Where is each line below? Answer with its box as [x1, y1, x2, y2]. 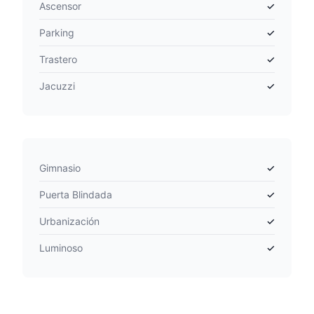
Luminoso [39, 242, 83, 254]
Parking [39, 27, 74, 39]
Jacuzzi [39, 80, 75, 92]
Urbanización [39, 215, 100, 227]
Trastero [39, 53, 77, 65]
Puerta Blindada [39, 189, 112, 200]
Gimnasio [39, 162, 81, 174]
